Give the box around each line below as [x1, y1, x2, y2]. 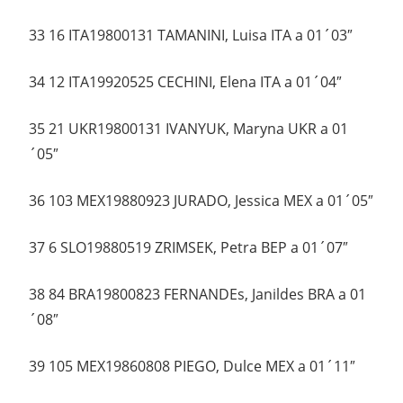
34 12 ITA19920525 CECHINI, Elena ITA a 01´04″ [29, 72, 342, 93]
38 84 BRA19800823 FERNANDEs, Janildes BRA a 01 [29, 284, 366, 305]
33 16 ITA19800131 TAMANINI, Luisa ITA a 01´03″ [29, 25, 353, 46]
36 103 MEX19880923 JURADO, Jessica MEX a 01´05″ [29, 191, 373, 211]
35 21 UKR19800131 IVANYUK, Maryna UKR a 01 [29, 119, 348, 139]
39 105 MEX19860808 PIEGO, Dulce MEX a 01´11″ [29, 356, 355, 377]
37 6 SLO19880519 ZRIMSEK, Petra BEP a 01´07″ [29, 237, 348, 258]
